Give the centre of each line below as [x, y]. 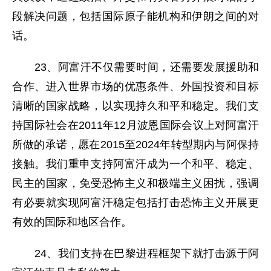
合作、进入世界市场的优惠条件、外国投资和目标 [135, 87]
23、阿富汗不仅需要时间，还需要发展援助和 [135, 67]
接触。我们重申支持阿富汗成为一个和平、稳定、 [135, 164]
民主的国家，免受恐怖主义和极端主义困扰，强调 [135, 183]
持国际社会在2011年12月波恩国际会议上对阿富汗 [135, 125]
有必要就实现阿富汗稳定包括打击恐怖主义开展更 [135, 203]
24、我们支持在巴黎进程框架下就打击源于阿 [135, 253]
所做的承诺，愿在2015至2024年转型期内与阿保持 [135, 145]
